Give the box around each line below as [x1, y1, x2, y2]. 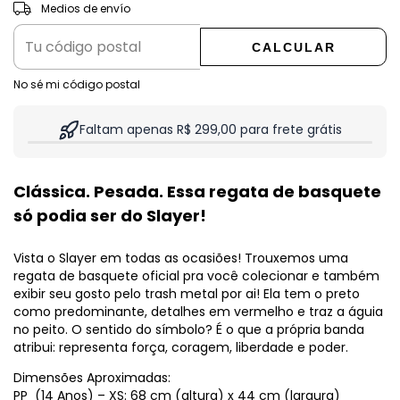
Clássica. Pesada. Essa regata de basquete [13, 179, 381, 203]
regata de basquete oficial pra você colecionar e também [13, 266, 379, 285]
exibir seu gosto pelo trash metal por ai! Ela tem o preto [13, 284, 360, 303]
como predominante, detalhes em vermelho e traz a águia [13, 302, 383, 321]
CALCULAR [251, 39, 336, 54]
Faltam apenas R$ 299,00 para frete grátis [79, 121, 342, 139]
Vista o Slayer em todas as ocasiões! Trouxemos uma [13, 248, 348, 267]
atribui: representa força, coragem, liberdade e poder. [13, 337, 348, 356]
